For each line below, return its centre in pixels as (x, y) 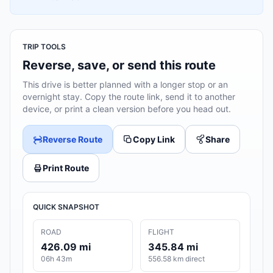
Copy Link (154, 140)
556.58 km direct (176, 259)
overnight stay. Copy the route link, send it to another (129, 97)
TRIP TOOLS (44, 47)
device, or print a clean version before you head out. (127, 109)
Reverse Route (73, 140)
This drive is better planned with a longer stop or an (125, 85)
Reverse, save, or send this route (119, 66)
